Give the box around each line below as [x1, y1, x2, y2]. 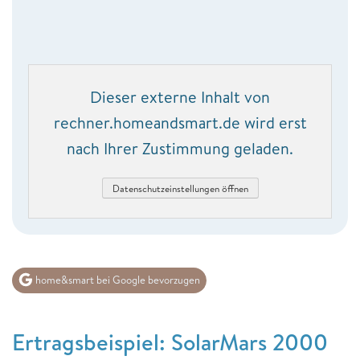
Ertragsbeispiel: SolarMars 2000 [12, 325, 328, 358]
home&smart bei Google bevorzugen [33, 272, 200, 287]
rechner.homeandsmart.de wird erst [53, 111, 307, 133]
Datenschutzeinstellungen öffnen [112, 181, 248, 195]
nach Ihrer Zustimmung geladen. [67, 137, 293, 159]
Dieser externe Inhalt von [90, 85, 270, 108]
